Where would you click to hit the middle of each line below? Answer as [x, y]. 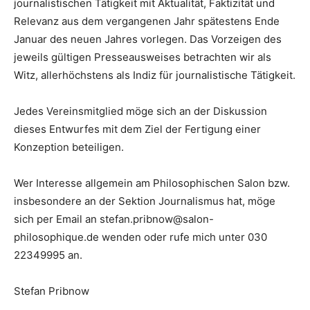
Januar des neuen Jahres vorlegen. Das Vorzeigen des [148, 39]
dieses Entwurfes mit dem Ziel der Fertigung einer [137, 129]
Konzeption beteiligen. [69, 147]
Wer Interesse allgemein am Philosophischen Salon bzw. [152, 183]
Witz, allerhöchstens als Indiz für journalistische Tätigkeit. [155, 75]
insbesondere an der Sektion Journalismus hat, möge [145, 201]
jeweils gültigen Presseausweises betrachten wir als [143, 57]
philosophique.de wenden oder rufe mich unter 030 [140, 237]
